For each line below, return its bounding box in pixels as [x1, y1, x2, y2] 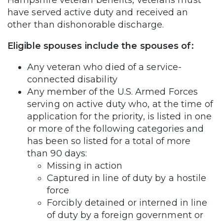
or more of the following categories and [27, 123, 204, 134]
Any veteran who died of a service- [27, 61, 182, 73]
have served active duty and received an [7, 6, 188, 18]
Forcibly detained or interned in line [47, 197, 208, 208]
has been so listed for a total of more [27, 135, 191, 147]
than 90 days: [27, 147, 87, 159]
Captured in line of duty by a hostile [47, 172, 207, 184]
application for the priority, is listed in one [27, 110, 212, 122]
